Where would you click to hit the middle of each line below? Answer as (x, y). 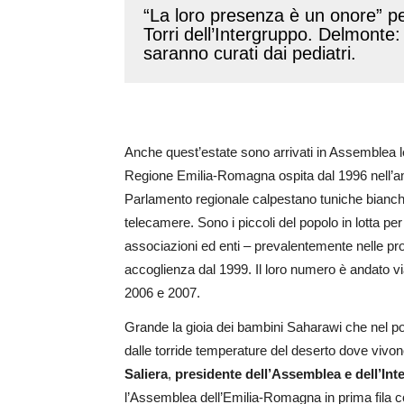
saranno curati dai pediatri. (250, 54)
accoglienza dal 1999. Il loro (206, 269)
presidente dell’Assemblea (256, 373)
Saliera (146, 373)
